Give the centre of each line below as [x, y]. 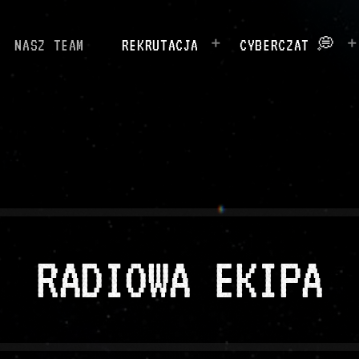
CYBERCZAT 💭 [288, 45]
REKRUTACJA [160, 45]
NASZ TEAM [50, 45]
